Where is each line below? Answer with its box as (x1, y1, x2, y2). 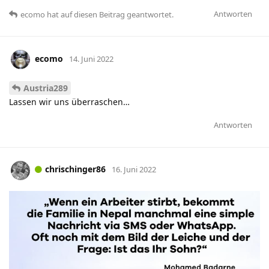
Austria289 (23, 82, 68, 94)
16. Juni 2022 (112, 164, 156, 175)
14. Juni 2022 (69, 53, 113, 64)
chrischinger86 (45, 163, 106, 175)
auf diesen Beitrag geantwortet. (59, 8, 174, 20)
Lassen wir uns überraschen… (9, 95, 130, 107)
